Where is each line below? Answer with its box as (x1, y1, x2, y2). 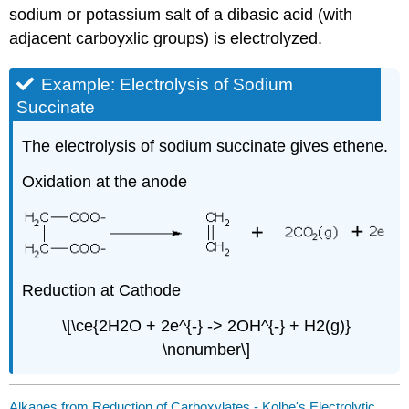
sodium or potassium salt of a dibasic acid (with (9, 5, 353, 25)
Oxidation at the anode (22, 173, 188, 192)
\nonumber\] (163, 341, 250, 360)
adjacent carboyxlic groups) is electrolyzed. (9, 29, 323, 48)
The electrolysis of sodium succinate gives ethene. (22, 137, 389, 156)
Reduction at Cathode (22, 281, 182, 300)
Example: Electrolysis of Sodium (41, 74, 294, 94)
